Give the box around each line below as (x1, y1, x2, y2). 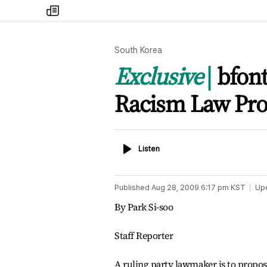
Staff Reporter (114, 229, 173, 242)
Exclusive (114, 60, 203, 92)
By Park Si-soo (114, 200, 173, 213)
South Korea (114, 45, 162, 55)
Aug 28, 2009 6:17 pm (151, 183, 229, 192)
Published (114, 183, 150, 192)
